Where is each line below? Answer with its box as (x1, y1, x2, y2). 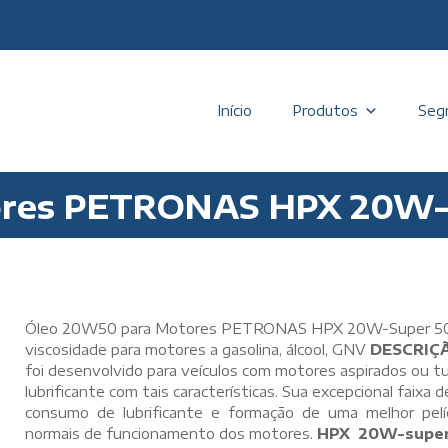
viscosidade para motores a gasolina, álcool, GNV (25, 340, 370, 358)
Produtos (292, 102, 358, 119)
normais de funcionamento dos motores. (25, 424, 317, 442)
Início (217, 102, 252, 119)
